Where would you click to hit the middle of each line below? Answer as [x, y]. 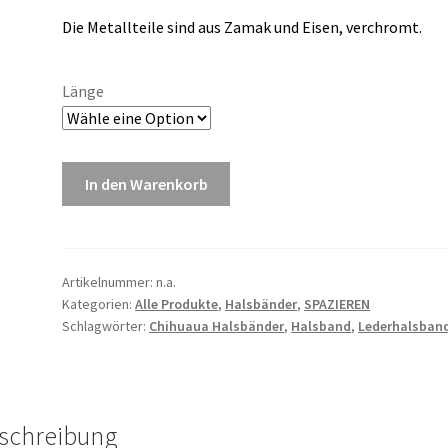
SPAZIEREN [337, 304]
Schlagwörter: [106, 326]
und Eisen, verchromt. [347, 27]
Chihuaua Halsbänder [217, 326]
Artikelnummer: [109, 282]
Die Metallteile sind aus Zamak [167, 27]
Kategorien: [99, 304]
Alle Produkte [177, 304]
